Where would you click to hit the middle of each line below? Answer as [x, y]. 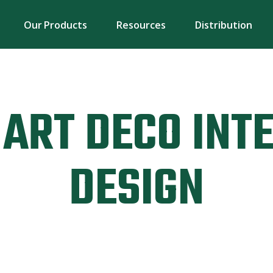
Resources [141, 25]
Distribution [223, 25]
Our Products [55, 25]
